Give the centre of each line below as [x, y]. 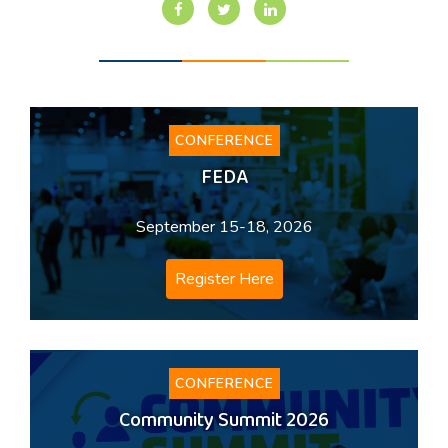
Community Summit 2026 [224, 422]
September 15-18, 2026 [224, 227]
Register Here [224, 279]
